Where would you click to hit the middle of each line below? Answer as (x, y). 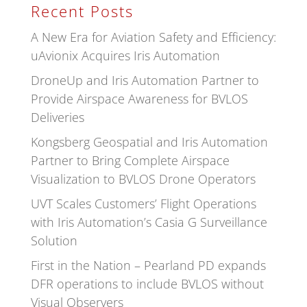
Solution (54, 240)
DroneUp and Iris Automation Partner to (145, 80)
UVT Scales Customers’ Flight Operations (143, 203)
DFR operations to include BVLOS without (147, 283)
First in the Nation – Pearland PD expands (148, 265)
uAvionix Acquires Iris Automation (125, 55)
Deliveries (57, 117)
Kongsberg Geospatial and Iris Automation (149, 142)
